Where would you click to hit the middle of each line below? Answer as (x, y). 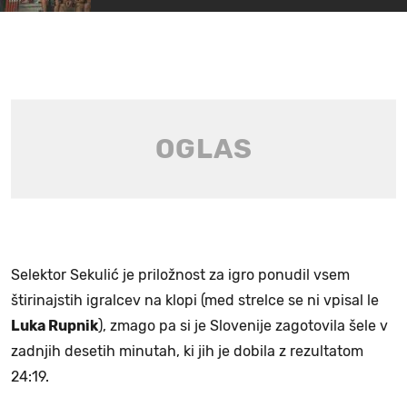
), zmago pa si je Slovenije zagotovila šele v (243, 325)
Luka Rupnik (55, 325)
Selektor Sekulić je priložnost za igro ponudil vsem (180, 274)
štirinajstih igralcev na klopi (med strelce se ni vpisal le (195, 300)
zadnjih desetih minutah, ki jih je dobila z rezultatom (187, 351)
